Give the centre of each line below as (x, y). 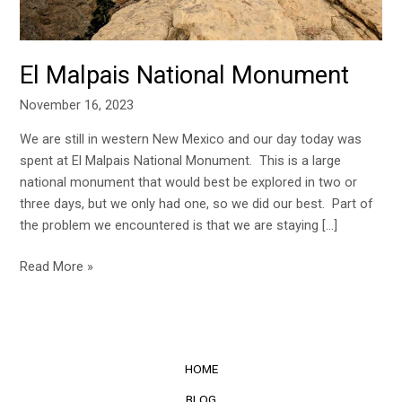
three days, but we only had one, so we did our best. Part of (197, 203)
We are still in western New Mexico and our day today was (191, 139)
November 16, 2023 (77, 105)
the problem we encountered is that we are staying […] (179, 225)
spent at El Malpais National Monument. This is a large (181, 160)
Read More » (57, 266)
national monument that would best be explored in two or (189, 182)
